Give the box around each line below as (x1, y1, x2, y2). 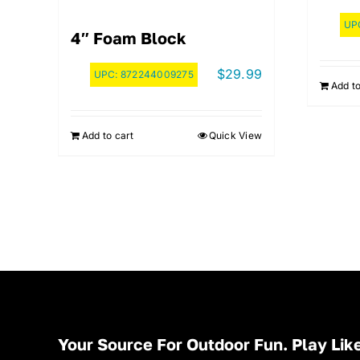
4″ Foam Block (71, 27, 186, 47)
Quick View (208, 129, 262, 141)
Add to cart (82, 129, 134, 141)
